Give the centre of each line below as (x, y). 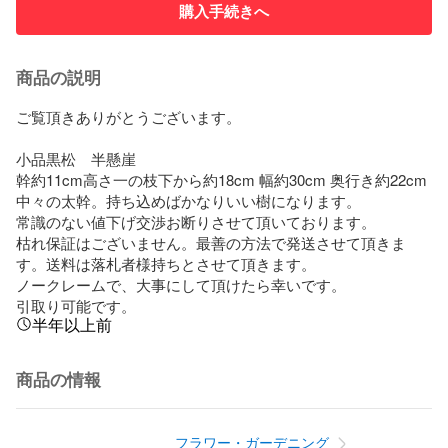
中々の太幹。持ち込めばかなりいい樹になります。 (188, 200)
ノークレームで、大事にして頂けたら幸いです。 (181, 284)
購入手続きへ (224, 11)
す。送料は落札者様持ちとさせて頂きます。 (166, 263)
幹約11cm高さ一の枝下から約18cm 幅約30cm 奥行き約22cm (221, 179)
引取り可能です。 (76, 305)
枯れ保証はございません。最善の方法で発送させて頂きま (211, 242)
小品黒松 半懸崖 (83, 158)
